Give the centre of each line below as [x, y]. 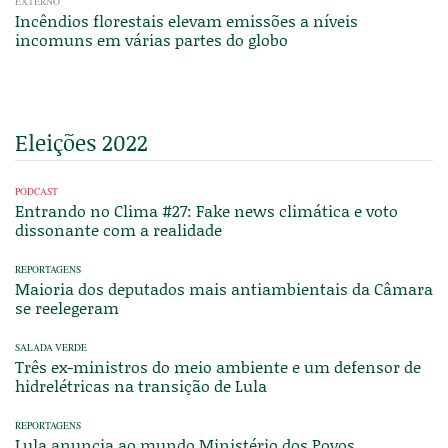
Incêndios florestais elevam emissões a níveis [186, 20]
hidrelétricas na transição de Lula [141, 385]
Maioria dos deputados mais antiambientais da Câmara [224, 288]
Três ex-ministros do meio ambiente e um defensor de [218, 366]
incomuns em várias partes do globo [151, 39]
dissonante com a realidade [118, 229]
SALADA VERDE [51, 347]
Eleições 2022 [81, 142]
